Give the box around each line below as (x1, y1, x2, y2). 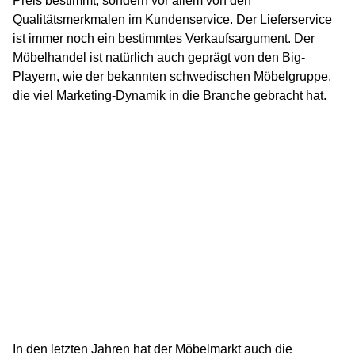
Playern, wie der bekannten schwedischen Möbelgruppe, (13, 70, 331, 84)
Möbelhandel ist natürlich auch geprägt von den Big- (13, 51, 305, 65)
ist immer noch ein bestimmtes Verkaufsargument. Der (13, 32, 315, 46)
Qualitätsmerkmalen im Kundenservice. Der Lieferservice (13, 13, 332, 27)
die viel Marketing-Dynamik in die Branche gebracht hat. (13, 89, 326, 103)
